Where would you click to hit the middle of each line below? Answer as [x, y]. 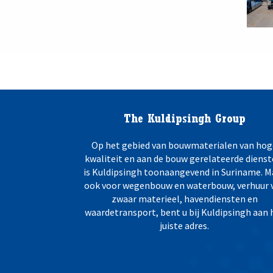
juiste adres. [185, 225]
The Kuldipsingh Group [184, 120]
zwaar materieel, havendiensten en [184, 198]
